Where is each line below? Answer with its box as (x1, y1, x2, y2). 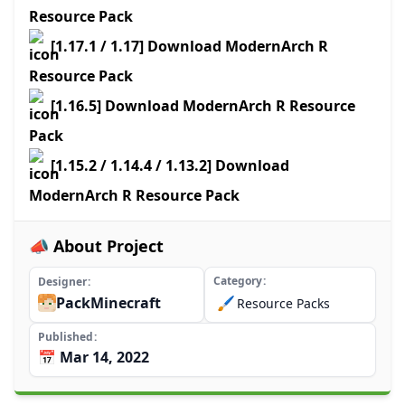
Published (38, 329, 93, 345)
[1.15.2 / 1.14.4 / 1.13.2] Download (51, 155, 289, 176)
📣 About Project (29, 235, 164, 258)
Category (212, 273, 262, 289)
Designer (38, 274, 87, 290)
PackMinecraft (56, 293, 161, 314)
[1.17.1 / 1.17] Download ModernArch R (51, 36, 328, 57)
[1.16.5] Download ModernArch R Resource (51, 96, 355, 117)
